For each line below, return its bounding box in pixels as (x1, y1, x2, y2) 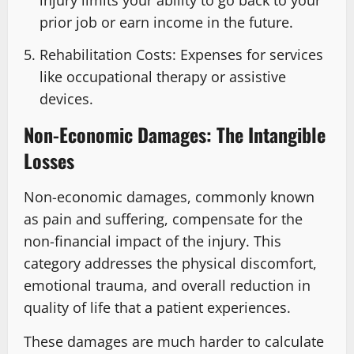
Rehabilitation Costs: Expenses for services (40, 45, 323, 65)
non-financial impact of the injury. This (24, 232, 281, 251)
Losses (24, 146, 74, 175)
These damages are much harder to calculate (24, 332, 324, 352)
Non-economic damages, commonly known (24, 187, 314, 207)
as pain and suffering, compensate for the (24, 209, 303, 229)
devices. (40, 89, 93, 109)
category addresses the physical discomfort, (24, 254, 317, 273)
